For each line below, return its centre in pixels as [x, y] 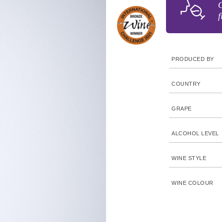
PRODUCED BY [193, 59]
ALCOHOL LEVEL [195, 133]
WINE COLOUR [193, 183]
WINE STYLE [189, 158]
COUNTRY [186, 84]
